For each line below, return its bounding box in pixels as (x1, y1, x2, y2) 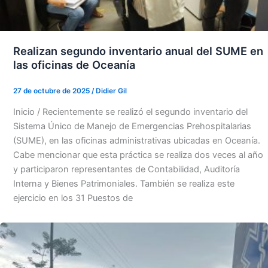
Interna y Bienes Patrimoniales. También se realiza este (13, 178, 234, 189)
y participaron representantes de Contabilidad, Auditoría (13, 163, 240, 175)
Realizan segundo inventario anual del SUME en (13, 44, 263, 57)
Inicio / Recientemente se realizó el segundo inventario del (13, 106, 248, 117)
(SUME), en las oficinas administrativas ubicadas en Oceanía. (13, 135, 260, 146)
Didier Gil (95, 86, 127, 95)
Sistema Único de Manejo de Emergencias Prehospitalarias (13, 120, 251, 132)
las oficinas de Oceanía (13, 57, 135, 71)
